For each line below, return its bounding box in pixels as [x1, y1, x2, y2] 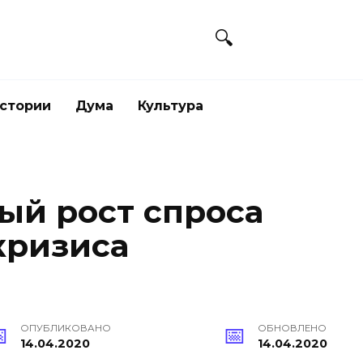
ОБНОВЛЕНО [258, 322, 327, 335]
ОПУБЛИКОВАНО [20, 322, 112, 335]
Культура [138, 98, 203, 113]
